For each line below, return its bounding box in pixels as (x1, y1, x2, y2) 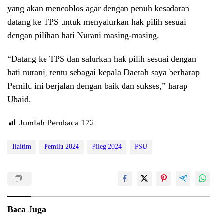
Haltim (12, 143, 31, 151)
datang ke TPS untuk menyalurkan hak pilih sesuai (7, 17, 186, 27)
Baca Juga (7, 204, 46, 215)
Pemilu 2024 (44, 143, 79, 151)
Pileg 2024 (92, 143, 122, 151)
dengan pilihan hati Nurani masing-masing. (7, 31, 159, 41)
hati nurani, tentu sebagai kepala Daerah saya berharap (7, 67, 200, 77)
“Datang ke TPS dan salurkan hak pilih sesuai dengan (7, 54, 196, 64)
